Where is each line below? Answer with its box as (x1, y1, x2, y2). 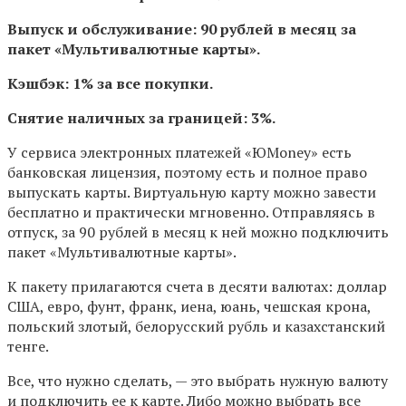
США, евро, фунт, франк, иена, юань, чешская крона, (7, 295, 371, 316)
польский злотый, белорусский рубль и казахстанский (7, 315, 385, 336)
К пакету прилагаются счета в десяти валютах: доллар (7, 275, 387, 296)
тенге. (7, 335, 49, 356)
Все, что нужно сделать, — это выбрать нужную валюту (7, 370, 388, 391)
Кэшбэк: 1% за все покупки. (7, 72, 213, 93)
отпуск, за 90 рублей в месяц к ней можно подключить (7, 221, 389, 242)
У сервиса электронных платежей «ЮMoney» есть (7, 141, 352, 162)
